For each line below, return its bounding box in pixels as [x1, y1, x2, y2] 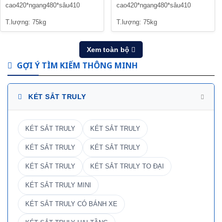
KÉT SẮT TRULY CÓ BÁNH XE [25, 201, 117, 208]
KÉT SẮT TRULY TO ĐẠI [90, 163, 164, 170]
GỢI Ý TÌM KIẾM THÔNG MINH [15, 60, 138, 71]
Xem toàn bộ [87, 46, 131, 54]
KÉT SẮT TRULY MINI [25, 182, 91, 189]
